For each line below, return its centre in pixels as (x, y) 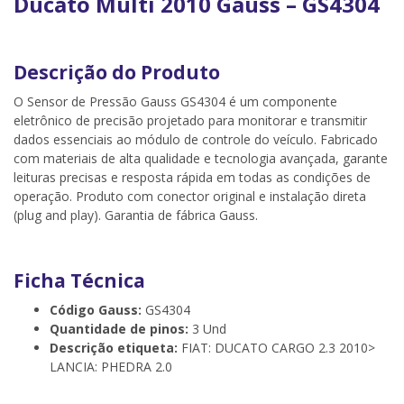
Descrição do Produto (117, 72)
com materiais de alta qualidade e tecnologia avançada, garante (201, 158)
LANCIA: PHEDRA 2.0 (111, 367)
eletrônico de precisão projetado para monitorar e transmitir (190, 120)
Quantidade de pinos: (119, 329)
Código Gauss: (96, 310)
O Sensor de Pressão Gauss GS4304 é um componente (175, 101)
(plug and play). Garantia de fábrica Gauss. (136, 215)
